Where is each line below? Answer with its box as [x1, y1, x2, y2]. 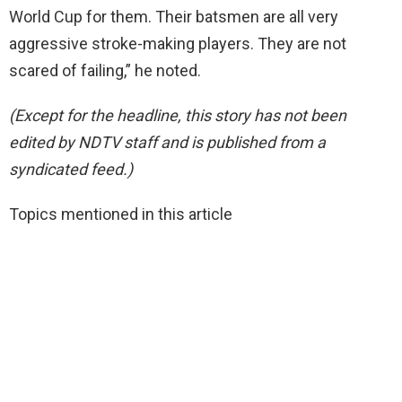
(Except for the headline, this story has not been [9, 105, 346, 125]
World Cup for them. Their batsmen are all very [9, 6, 338, 26]
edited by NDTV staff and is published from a [9, 132, 326, 152]
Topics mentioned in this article [9, 204, 232, 223]
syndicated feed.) [9, 159, 133, 179]
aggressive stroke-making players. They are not [9, 33, 346, 53]
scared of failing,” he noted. [9, 60, 201, 80]
